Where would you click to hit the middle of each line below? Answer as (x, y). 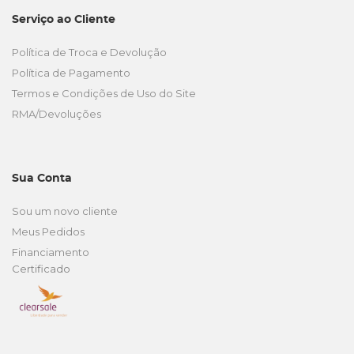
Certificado (41, 269)
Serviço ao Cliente (64, 20)
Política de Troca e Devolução (89, 52)
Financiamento (51, 252)
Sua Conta (42, 179)
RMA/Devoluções (56, 114)
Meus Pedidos (48, 232)
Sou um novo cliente (65, 211)
